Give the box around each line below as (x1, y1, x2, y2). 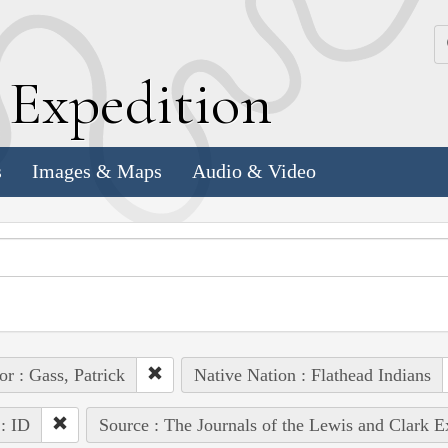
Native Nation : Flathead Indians (193, 364, 431, 385)
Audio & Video (192, 160, 316, 183)
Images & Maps (32, 160, 162, 183)
